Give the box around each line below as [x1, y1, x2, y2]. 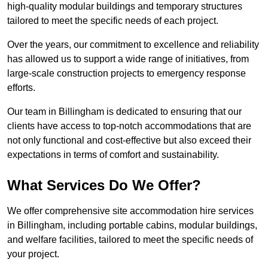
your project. [7, 249, 59, 260]
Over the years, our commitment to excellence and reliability [7, 39, 259, 50]
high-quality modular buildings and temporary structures [7, 1, 242, 12]
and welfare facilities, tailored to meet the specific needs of [7, 234, 253, 245]
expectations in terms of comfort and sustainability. [7, 150, 219, 160]
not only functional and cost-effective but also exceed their [7, 135, 251, 146]
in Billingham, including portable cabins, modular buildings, [7, 220, 257, 231]
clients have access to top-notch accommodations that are [7, 121, 251, 132]
